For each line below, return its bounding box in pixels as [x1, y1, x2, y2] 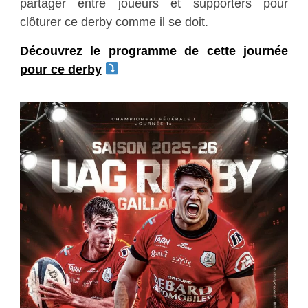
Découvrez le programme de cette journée [19, 43, 289, 58]
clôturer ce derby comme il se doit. [19, 14, 208, 29]
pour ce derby [19, 62, 102, 76]
